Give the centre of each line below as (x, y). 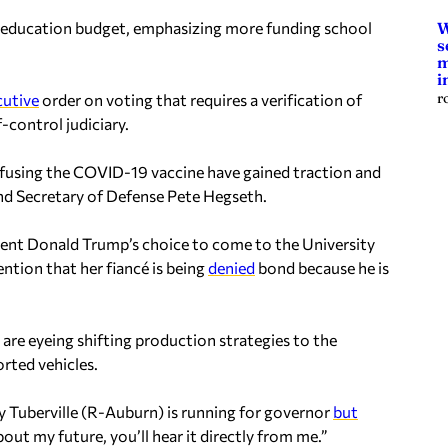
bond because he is (322, 267)
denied (231, 267)
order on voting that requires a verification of (200, 99)
